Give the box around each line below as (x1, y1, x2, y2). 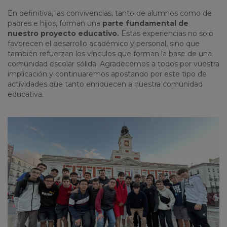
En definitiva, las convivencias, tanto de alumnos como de (8, 9, 212, 18)
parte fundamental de (102, 19, 188, 28)
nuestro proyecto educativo (8, 29, 117, 39)
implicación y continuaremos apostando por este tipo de (8, 69, 207, 79)
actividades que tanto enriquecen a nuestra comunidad (8, 80, 203, 89)
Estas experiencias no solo (119, 29, 213, 39)
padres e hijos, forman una (8, 19, 102, 28)
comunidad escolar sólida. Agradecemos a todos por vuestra (8, 59, 219, 69)
